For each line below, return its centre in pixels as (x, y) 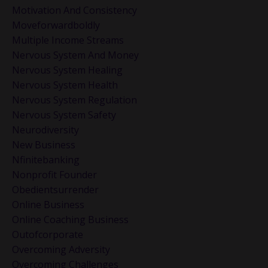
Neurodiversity (45, 130)
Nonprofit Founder (54, 175)
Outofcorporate (48, 235)
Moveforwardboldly (56, 25)
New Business (44, 145)
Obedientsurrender (55, 190)
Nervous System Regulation (74, 100)
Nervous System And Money (75, 55)
